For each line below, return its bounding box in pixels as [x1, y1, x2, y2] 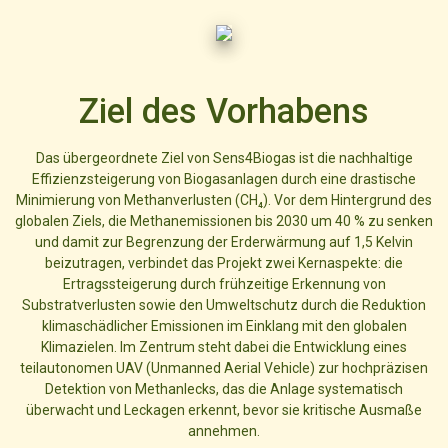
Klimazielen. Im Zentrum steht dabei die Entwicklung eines [41, 338, 407, 355]
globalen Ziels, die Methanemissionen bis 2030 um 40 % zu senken [15, 212, 433, 229]
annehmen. [188, 422, 260, 439]
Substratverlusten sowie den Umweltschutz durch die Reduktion [22, 296, 426, 313]
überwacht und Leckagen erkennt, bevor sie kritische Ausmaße [26, 401, 422, 418]
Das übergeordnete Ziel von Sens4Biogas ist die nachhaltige [35, 149, 413, 166]
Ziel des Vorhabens [79, 90, 369, 131]
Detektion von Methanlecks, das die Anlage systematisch [45, 380, 403, 397]
